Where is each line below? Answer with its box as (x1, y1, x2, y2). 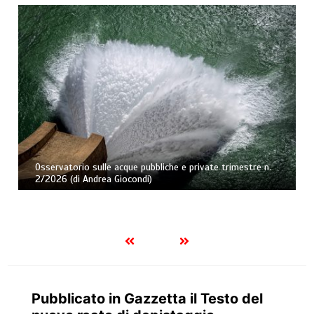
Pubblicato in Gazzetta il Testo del (31, 290, 263, 308)
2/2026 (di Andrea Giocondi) (35, 173, 153, 186)
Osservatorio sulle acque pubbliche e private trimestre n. (35, 161, 272, 174)
